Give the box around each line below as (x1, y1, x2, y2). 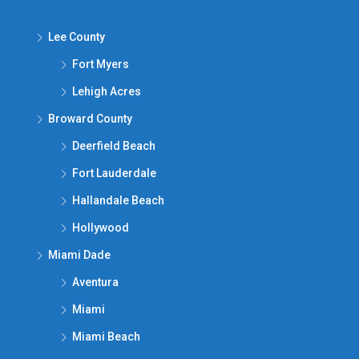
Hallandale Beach (72, 194, 164, 207)
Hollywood (72, 221, 129, 234)
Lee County (48, 30, 105, 43)
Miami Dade (48, 248, 111, 261)
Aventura (72, 276, 119, 288)
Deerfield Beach (72, 139, 155, 152)
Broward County (48, 112, 132, 125)
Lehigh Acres (72, 85, 141, 98)
